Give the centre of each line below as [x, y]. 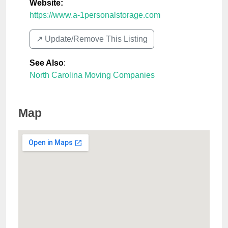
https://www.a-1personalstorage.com [95, 15]
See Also [47, 63]
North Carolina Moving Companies [92, 75]
